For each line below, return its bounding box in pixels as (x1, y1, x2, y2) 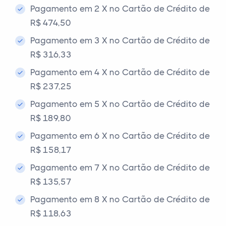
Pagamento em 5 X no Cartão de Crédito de (30, 99, 210, 109)
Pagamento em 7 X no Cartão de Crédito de (30, 162, 210, 173)
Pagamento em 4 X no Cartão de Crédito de (30, 67, 210, 77)
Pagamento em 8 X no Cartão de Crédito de (30, 194, 210, 204)
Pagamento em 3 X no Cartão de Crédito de (30, 35, 210, 45)
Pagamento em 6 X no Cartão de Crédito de (30, 131, 210, 141)
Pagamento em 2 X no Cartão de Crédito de (30, 4, 210, 14)
